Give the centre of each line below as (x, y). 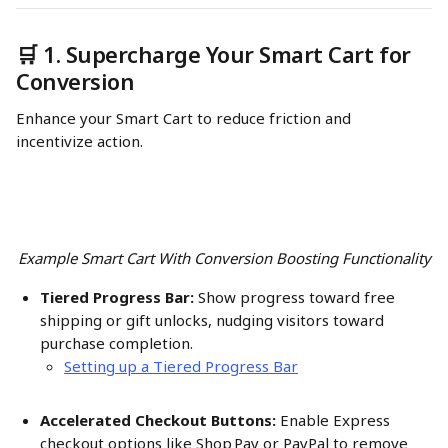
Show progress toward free (296, 297)
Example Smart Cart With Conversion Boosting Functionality (224, 258)
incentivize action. (79, 141)
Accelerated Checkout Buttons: (158, 420)
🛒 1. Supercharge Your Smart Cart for (216, 54)
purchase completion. (116, 343)
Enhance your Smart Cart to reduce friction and (185, 118)
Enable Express (335, 420)
